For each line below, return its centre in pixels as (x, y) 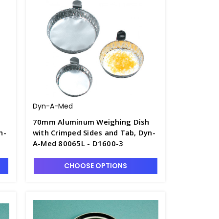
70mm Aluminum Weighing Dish (91, 122)
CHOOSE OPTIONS (95, 166)
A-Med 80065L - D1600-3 (105, 143)
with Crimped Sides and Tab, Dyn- (94, 132)
